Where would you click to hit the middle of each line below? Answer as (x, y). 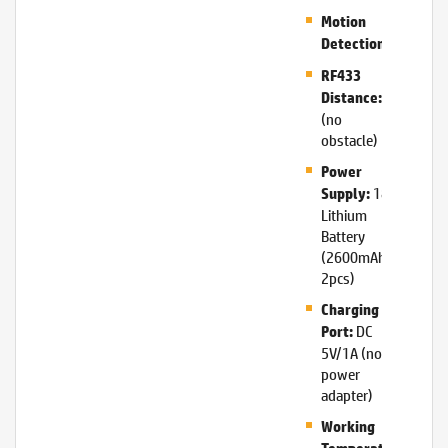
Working (347, 426)
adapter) (346, 394)
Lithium (343, 214)
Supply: (345, 193)
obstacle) (349, 139)
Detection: (354, 43)
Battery (342, 235)
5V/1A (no (351, 352)
